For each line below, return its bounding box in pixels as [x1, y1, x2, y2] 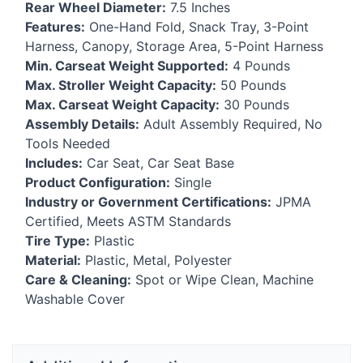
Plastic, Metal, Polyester [81, 251, 232, 268]
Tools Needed [25, 135, 110, 152]
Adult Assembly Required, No [139, 115, 322, 132]
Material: [25, 251, 81, 268]
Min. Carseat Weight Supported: [25, 57, 228, 74]
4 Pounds [228, 57, 290, 74]
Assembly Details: [25, 115, 139, 132]
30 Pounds [220, 96, 289, 113]
